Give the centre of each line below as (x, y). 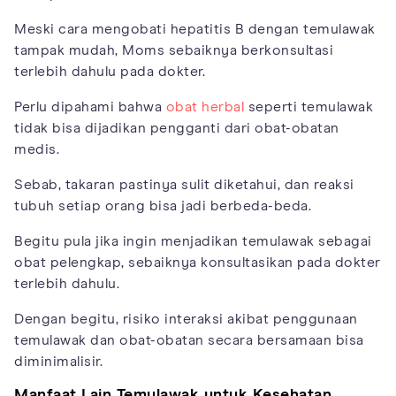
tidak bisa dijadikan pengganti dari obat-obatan (177, 129)
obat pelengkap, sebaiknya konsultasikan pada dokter (198, 263)
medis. (37, 150)
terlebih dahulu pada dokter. (110, 72)
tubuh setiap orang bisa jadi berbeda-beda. (163, 206)
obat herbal (205, 107)
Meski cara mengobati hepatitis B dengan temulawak (195, 30)
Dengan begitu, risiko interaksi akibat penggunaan (186, 320)
